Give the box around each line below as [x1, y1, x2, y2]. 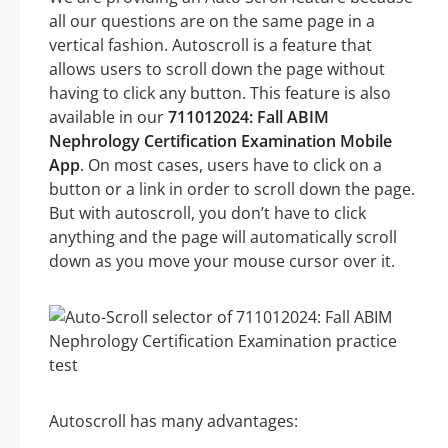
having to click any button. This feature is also [49, 82, 391, 105]
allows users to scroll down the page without [49, 58, 385, 81]
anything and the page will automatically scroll [49, 226, 397, 249]
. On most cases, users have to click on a [80, 154, 382, 177]
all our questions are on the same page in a [49, 10, 375, 33]
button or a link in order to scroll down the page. [49, 178, 415, 201]
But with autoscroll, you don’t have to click [49, 202, 366, 225]
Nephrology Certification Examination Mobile [49, 130, 392, 153]
